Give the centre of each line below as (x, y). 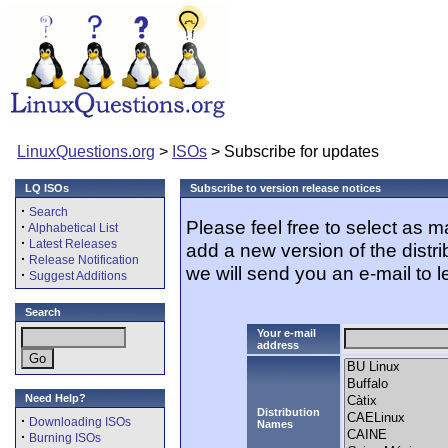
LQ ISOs (47, 188)
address (278, 344)
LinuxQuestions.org (86, 151)
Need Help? (55, 398)
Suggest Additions (78, 276)
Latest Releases (73, 244)
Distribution (288, 411)
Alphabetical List (73, 228)
